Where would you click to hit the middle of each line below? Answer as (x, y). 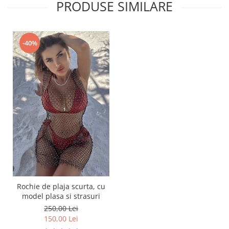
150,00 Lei (61, 219)
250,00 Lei (61, 209)
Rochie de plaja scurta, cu (61, 187)
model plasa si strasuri (61, 196)
